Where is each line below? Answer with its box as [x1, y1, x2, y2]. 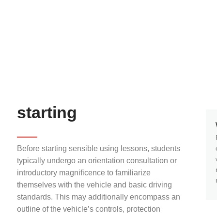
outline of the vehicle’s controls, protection [17, 205, 160, 213]
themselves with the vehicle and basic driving [17, 181, 172, 189]
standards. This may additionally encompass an [17, 193, 180, 201]
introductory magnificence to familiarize [17, 169, 151, 177]
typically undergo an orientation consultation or [17, 156, 177, 165]
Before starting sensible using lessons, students [17, 144, 180, 153]
